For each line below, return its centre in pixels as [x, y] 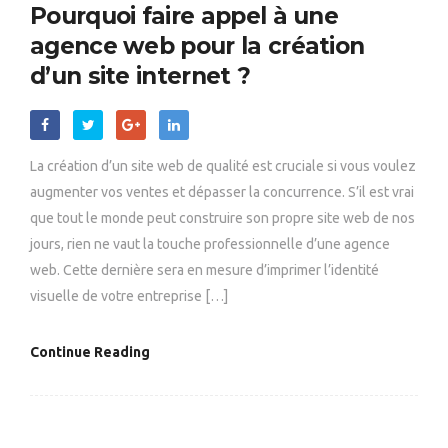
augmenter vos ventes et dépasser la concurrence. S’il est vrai [222, 192]
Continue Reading [90, 352]
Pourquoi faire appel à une [184, 16]
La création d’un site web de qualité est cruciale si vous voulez [223, 166]
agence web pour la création [197, 46]
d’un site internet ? [140, 76]
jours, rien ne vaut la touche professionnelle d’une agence [210, 244]
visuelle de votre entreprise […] [129, 296]
